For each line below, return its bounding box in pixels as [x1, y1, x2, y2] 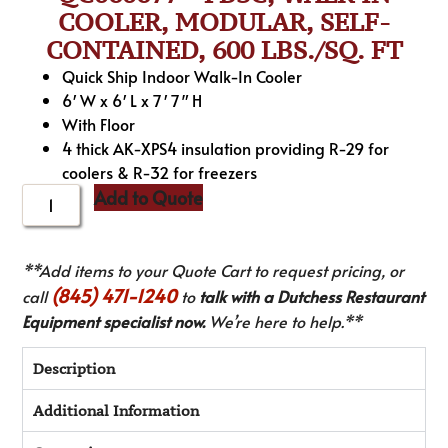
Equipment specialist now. [22, 309, 206, 332]
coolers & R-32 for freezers [62, 160, 258, 183]
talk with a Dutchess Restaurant [199, 284, 425, 307]
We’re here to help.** [205, 309, 363, 332]
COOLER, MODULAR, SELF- [58, 5, 390, 38]
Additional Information [33, 401, 200, 421]
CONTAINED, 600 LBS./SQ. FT [45, 33, 403, 66]
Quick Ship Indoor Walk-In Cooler [62, 64, 303, 87]
